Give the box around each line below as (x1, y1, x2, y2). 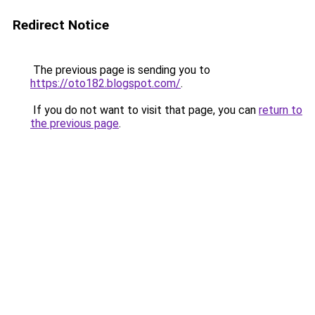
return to (259, 103, 302, 117)
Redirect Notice (13, 17, 109, 33)
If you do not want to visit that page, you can (30, 103, 259, 117)
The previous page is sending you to (30, 63, 210, 77)
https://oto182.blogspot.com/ (30, 77, 181, 90)
